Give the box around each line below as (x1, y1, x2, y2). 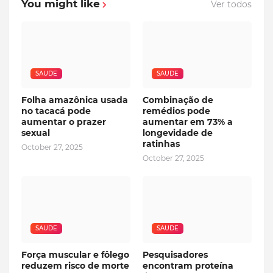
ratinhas (143, 138, 180, 150)
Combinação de (143, 94, 213, 106)
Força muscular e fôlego (21, 249, 129, 261)
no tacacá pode (21, 105, 91, 117)
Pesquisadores (143, 249, 208, 261)
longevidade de (143, 127, 213, 139)
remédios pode (143, 105, 210, 117)
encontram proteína (143, 260, 233, 272)
